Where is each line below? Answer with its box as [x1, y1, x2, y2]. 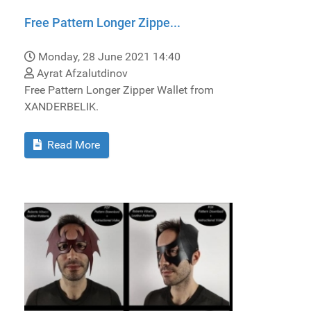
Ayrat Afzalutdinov [34, 66, 128, 80]
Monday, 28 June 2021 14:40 [38, 49, 180, 63]
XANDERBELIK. [24, 99, 99, 113]
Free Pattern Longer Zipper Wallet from [24, 83, 214, 96]
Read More [44, 137, 100, 151]
